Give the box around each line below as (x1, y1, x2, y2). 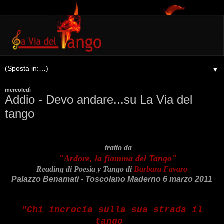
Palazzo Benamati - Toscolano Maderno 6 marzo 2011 (11, 174, 212, 183)
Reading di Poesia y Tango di (36, 164, 134, 173)
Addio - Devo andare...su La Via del (5, 92, 192, 106)
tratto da (104, 143, 134, 152)
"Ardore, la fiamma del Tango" (59, 153, 177, 163)
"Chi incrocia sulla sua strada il (21, 204, 203, 215)
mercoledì (5, 86, 31, 93)
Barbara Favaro (134, 164, 187, 173)
